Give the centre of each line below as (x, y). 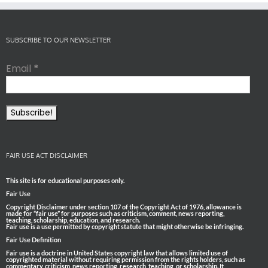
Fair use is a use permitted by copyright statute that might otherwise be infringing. (125, 226)
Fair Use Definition (33, 239)
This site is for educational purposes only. (65, 180)
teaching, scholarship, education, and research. (73, 220)
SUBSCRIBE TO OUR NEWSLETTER (58, 40)
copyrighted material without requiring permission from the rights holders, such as (126, 259)
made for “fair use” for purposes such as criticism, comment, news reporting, (115, 213)
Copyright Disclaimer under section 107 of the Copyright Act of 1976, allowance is (124, 206)
